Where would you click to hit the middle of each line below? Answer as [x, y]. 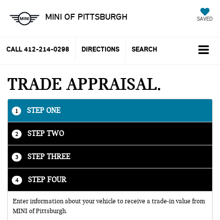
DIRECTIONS [100, 50]
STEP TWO [45, 133]
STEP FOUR [46, 179]
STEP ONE [43, 110]
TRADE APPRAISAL [82, 84]
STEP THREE [48, 156]
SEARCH [144, 50]
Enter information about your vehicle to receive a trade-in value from [109, 201]
